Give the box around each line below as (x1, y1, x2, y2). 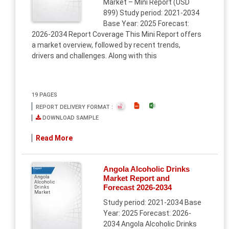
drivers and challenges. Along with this (32, 52, 157, 60)
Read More (36, 134, 73, 142)
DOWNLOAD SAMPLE (41, 114, 99, 121)
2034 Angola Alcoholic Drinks (103, 220, 197, 228)
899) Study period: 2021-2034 (103, 9, 199, 17)
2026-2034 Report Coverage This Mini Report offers (32, 30, 201, 38)
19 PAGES (32, 91, 57, 98)
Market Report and (103, 174, 170, 182)
